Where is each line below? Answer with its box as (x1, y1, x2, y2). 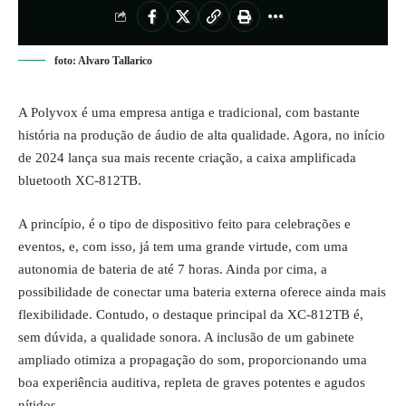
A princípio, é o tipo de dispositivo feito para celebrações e (18, 216, 351, 231)
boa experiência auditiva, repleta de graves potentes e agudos (18, 374, 365, 390)
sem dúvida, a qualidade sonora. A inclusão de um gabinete (18, 329, 354, 344)
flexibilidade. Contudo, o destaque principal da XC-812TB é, (18, 306, 363, 322)
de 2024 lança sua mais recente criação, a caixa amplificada (18, 150, 356, 165)
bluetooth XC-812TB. (18, 173, 141, 188)
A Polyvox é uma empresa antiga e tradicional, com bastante (18, 105, 360, 120)
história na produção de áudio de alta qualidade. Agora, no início (18, 128, 385, 142)
